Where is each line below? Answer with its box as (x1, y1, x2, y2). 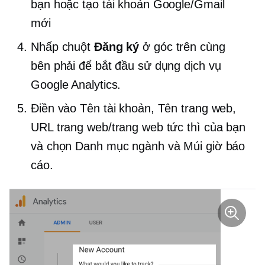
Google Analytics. (31, 78, 121, 91)
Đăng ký (93, 40, 140, 53)
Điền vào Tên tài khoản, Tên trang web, (31, 102, 237, 115)
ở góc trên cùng (139, 40, 225, 53)
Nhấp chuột (31, 40, 94, 53)
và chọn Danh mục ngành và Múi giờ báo (31, 140, 245, 153)
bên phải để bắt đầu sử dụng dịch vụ (31, 59, 221, 72)
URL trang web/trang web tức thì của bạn (31, 121, 246, 134)
